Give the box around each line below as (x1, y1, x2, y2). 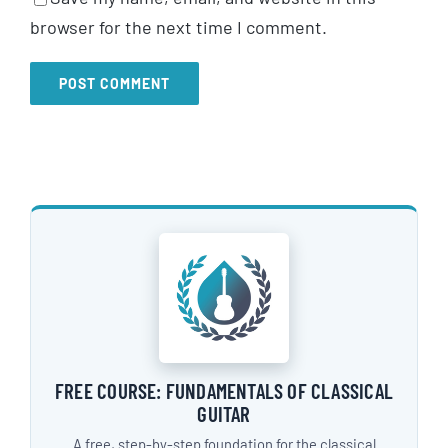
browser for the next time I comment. (30, 15, 327, 38)
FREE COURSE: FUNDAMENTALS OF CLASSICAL (55, 377, 393, 403)
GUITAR (197, 400, 251, 426)
